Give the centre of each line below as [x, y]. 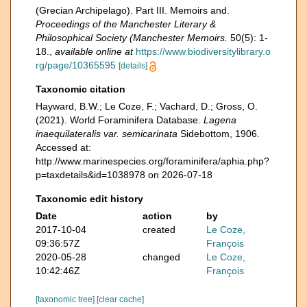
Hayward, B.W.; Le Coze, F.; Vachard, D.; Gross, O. [147, 106]
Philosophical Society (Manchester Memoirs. [132, 38]
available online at [94, 51]
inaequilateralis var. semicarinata [107, 134]
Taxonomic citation [81, 89]
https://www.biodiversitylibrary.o [203, 51]
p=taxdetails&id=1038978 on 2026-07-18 [124, 175]
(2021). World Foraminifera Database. [120, 120]
